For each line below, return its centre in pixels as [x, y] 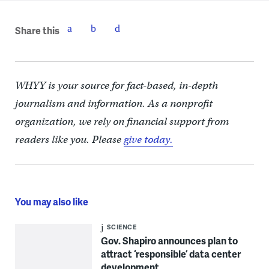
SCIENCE [122, 227]
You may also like [51, 202]
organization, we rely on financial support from [122, 122]
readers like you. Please [69, 140]
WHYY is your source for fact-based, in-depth [116, 86]
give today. [148, 140]
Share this [37, 30]
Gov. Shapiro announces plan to [169, 241]
